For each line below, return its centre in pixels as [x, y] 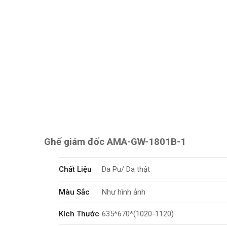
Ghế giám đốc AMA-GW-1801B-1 [115, 142]
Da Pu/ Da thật [126, 169]
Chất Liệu [75, 169]
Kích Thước [79, 214]
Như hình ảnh [124, 192]
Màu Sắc [74, 192]
